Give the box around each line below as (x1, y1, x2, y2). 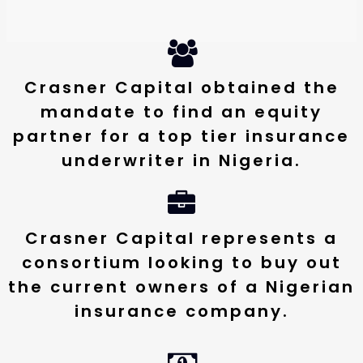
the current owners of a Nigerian (8, 275, 355, 298)
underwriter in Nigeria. (62, 149, 301, 172)
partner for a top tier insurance (13, 125, 350, 147)
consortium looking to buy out (21, 251, 342, 274)
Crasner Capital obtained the (23, 76, 340, 99)
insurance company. (74, 300, 289, 322)
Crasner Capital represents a (25, 227, 338, 250)
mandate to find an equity (41, 100, 322, 123)
